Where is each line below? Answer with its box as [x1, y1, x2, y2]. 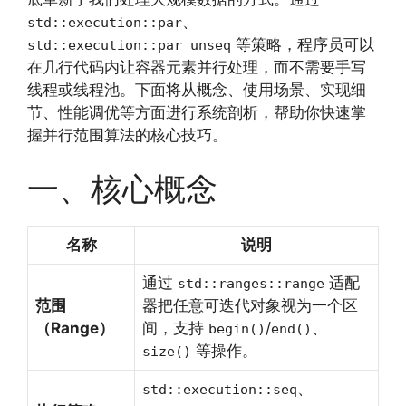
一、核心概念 [27, 169, 217, 208]
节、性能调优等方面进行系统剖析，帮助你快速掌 [27, 102, 366, 121]
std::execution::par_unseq [27, 36, 231, 53]
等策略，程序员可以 [231, 34, 374, 53]
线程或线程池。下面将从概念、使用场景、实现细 [27, 80, 366, 99]
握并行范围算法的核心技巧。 [27, 125, 227, 144]
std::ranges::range [178, 275, 324, 292]
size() [142, 343, 191, 360]
